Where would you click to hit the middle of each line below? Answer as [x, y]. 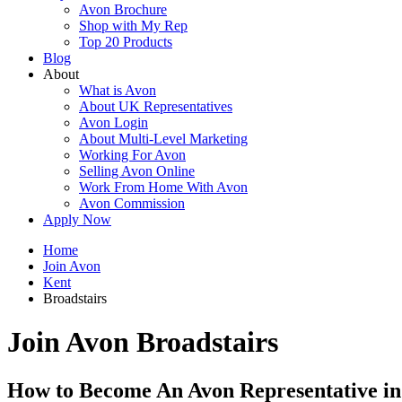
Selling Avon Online [137, 171]
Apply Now [77, 219]
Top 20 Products [126, 42]
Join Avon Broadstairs [143, 342]
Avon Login [114, 122]
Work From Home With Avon [163, 187]
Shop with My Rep [133, 26]
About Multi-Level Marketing [163, 139]
